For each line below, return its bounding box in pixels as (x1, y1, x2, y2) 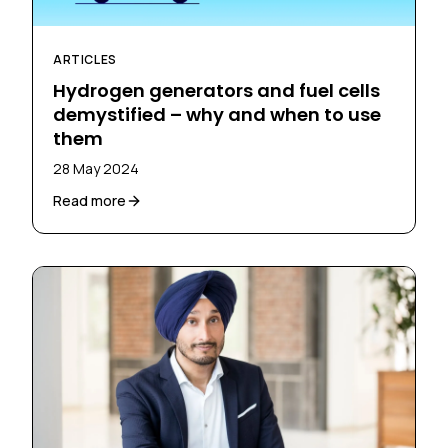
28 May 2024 (53, 159, 139, 179)
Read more (53, 191, 126, 211)
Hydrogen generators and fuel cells (53, 78, 380, 104)
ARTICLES (53, 51, 117, 69)
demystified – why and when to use (53, 102, 381, 128)
